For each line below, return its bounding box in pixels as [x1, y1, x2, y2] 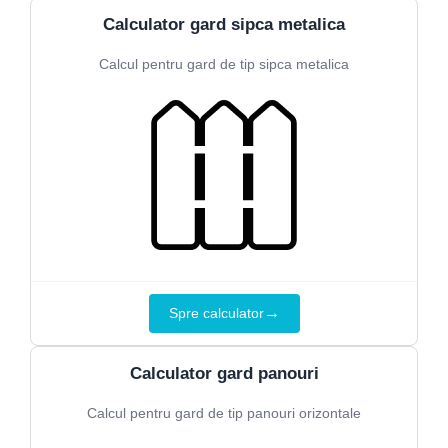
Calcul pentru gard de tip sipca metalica [99, 55, 349, 72]
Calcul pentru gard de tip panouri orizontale [87, 404, 361, 421]
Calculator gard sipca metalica [103, 14, 345, 34]
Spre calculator [168, 304, 264, 321]
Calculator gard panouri [129, 363, 319, 383]
